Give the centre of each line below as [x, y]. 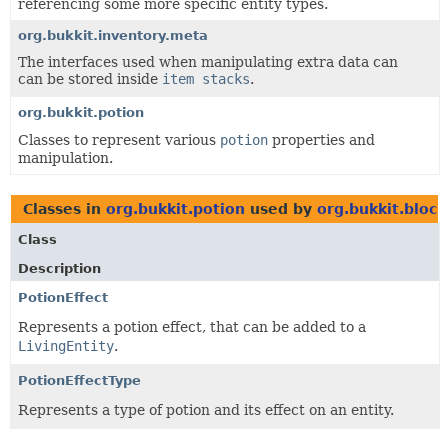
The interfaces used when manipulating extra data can [208, 62]
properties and [321, 140]
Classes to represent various [119, 140]
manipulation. [65, 158]
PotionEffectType [79, 380]
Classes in [64, 209]
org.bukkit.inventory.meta [113, 35]
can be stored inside [90, 79]
